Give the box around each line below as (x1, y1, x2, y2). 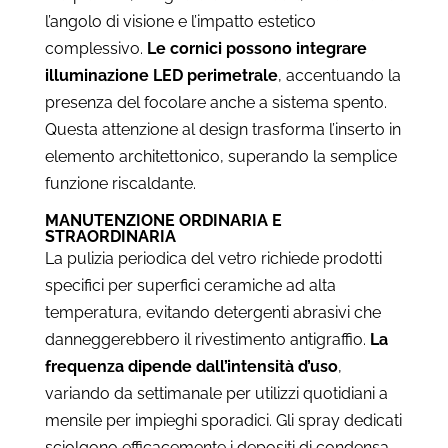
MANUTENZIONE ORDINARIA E (44, 210, 282, 230)
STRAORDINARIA (44, 226, 176, 246)
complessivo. (44, 38, 147, 58)
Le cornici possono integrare (146, 38, 367, 58)
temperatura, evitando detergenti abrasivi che (44, 302, 381, 322)
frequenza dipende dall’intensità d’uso (44, 356, 338, 376)
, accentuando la (277, 65, 401, 85)
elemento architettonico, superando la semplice (44, 146, 397, 166)
